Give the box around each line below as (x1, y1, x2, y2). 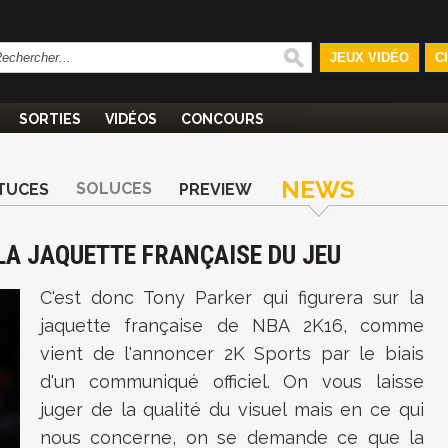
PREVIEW (179, 180, 252, 199)
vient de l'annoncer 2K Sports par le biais (40, 343, 424, 364)
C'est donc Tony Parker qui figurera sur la (40, 287, 424, 308)
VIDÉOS (105, 111, 157, 127)
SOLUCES (76, 179, 152, 198)
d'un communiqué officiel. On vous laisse (40, 371, 424, 392)
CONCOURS (181, 111, 264, 127)
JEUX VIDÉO (329, 50, 409, 65)
